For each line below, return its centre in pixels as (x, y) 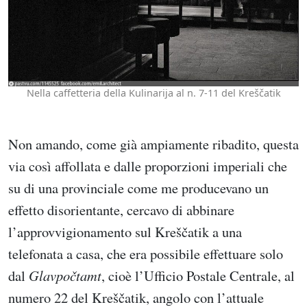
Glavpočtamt (65, 276)
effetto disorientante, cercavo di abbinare (121, 210)
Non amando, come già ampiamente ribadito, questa (153, 144)
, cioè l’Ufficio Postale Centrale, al (198, 276)
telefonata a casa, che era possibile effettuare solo (146, 254)
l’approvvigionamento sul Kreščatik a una (125, 232)
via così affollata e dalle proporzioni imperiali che (148, 166)
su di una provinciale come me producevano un (138, 188)
